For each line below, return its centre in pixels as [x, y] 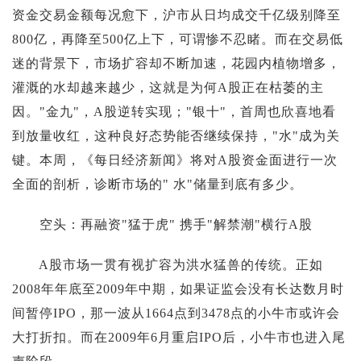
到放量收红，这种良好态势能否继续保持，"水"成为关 [176, 135]
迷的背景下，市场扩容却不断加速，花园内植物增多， [176, 63]
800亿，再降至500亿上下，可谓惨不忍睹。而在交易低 [178, 39]
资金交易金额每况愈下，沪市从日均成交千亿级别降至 [176, 15]
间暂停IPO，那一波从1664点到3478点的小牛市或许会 [176, 313]
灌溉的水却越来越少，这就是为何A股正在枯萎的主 [168, 87]
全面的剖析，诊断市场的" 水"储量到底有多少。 [158, 184]
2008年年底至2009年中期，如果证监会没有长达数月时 [178, 288]
